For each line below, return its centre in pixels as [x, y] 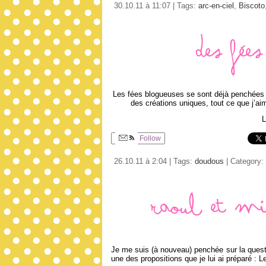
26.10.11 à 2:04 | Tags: [154, 161]
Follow [149, 138]
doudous [209, 161]
